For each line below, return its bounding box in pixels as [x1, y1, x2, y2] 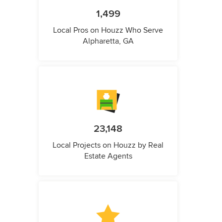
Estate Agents [84, 151, 132, 162]
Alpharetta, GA [82, 36, 134, 47]
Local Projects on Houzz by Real [53, 140, 164, 151]
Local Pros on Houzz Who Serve [53, 25, 163, 36]
